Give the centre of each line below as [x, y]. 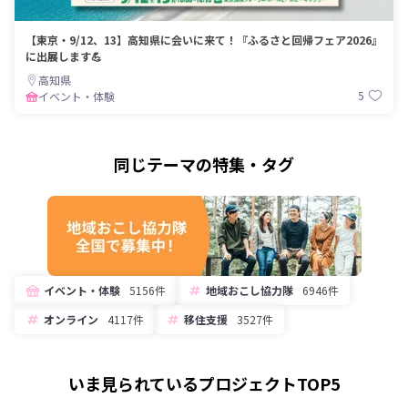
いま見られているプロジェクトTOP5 [204, 383]
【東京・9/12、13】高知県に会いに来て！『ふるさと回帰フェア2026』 [204, 39]
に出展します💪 [64, 56]
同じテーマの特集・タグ [204, 163]
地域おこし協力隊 [250, 290]
